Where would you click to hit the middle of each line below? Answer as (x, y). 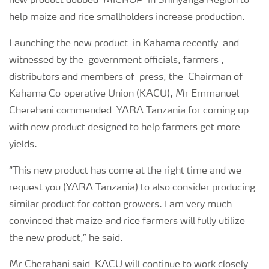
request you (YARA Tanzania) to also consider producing (132, 188)
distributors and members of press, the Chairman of (126, 78)
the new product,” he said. (66, 239)
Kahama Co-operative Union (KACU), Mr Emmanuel (124, 95)
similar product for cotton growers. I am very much (120, 205)
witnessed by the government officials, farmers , (116, 61)
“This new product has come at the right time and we (125, 171)
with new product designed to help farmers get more (125, 128)
